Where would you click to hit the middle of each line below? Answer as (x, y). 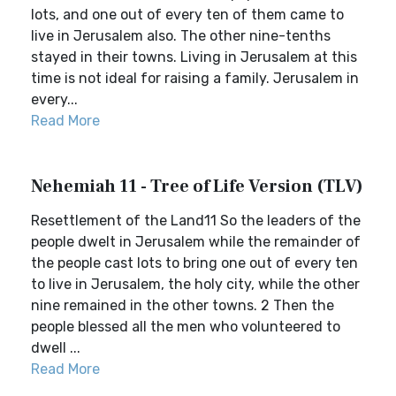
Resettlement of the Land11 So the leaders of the (196, 221)
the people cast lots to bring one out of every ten (194, 263)
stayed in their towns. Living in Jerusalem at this (194, 57)
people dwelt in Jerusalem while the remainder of (196, 242)
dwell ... (56, 348)
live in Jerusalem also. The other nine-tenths (181, 36)
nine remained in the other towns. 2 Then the (183, 305)
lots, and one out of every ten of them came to (187, 15)
